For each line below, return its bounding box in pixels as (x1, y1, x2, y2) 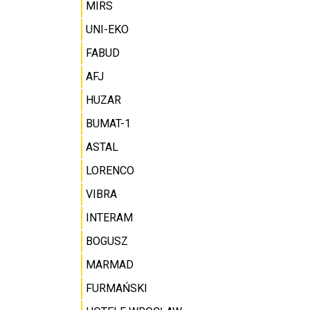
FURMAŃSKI (86, 282, 147, 295)
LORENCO (86, 164, 134, 177)
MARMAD (86, 258, 134, 271)
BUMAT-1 (86, 117, 131, 130)
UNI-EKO (86, 23, 129, 36)
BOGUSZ (86, 235, 128, 248)
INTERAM (86, 211, 133, 224)
